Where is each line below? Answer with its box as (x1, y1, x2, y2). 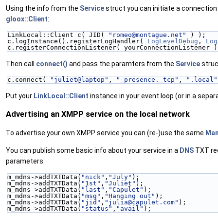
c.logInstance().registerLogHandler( (7, 37, 147, 45)
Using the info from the (6, 4, 80, 12)
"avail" (116, 205, 144, 213)
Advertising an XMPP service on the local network (6, 109, 190, 119)
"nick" (81, 173, 105, 181)
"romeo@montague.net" (109, 31, 186, 38)
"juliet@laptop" (50, 75, 109, 83)
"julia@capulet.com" (105, 199, 179, 206)
